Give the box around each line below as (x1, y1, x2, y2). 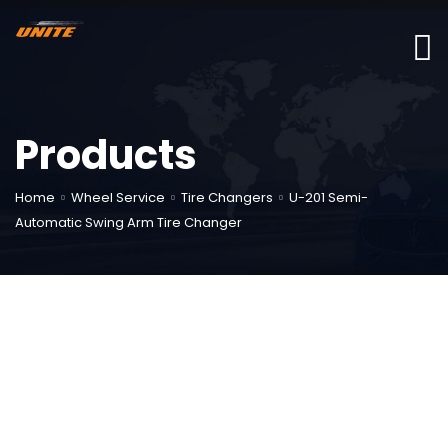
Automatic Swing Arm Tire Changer (15, 213, 242, 232)
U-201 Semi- (289, 188, 368, 207)
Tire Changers (181, 188, 273, 207)
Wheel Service (71, 188, 165, 207)
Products (15, 127, 197, 183)
